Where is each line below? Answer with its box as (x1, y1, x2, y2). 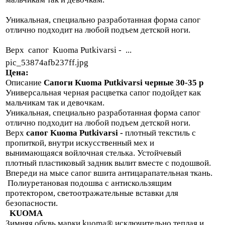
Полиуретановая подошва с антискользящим (6, 178, 172, 188)
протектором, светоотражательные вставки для (6, 188, 178, 198)
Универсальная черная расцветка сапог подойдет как (6, 87, 201, 97)
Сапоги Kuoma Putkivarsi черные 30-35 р (44, 77, 203, 87)
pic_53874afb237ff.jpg (6, 57, 88, 67)
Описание (6, 77, 42, 87)
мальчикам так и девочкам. (6, 97, 104, 107)
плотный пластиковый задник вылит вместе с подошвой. (6, 158, 211, 168)
